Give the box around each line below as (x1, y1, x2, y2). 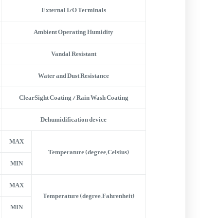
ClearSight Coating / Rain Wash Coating (18, 91, 128, 104)
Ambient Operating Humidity (34, 25, 114, 38)
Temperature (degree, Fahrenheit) (43, 189, 135, 202)
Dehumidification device (40, 113, 107, 126)
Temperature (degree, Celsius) (48, 145, 129, 159)
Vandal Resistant (51, 47, 96, 60)
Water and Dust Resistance (38, 69, 109, 82)
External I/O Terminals (41, 3, 106, 17)
